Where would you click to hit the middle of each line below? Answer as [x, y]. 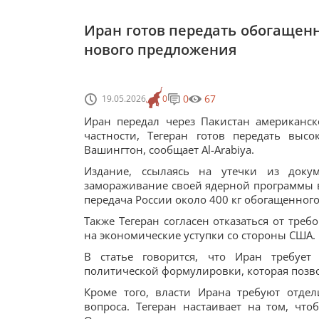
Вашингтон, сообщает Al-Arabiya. [169, 150]
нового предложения [160, 49]
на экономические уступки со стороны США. [200, 235]
